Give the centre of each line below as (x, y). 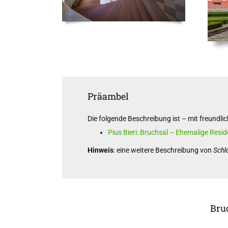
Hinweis (100, 150)
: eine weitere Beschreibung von (163, 150)
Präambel (108, 96)
